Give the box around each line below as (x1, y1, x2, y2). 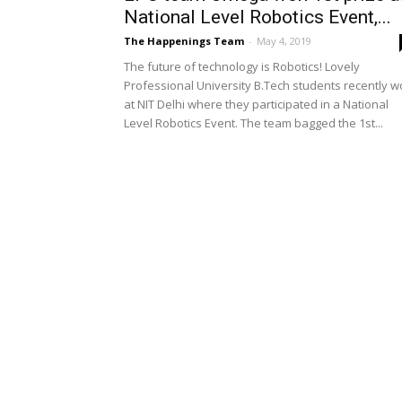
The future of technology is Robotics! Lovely (124, 58, 360, 74)
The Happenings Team (124, 34, 244, 48)
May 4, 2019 (257, 34, 311, 48)
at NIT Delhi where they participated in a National (124, 96, 389, 112)
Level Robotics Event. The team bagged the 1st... (124, 115, 383, 131)
